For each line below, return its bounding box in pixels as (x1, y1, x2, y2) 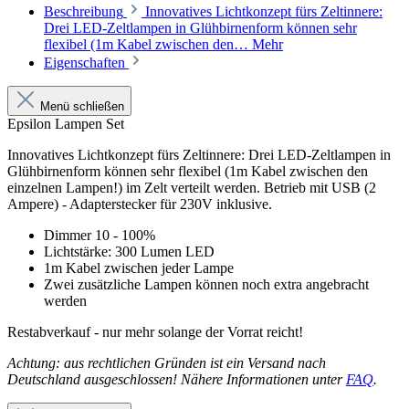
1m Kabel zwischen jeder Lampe (44, 260, 234, 277)
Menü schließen (40, 100, 124, 114)
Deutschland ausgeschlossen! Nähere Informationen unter (7, 372, 346, 388)
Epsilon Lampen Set (7, 116, 124, 132)
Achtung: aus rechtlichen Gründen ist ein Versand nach (7, 355, 326, 372)
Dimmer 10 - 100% (44, 227, 155, 244)
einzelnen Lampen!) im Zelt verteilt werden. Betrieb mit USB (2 (7, 180, 376, 196)
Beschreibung (44, 4, 123, 20)
